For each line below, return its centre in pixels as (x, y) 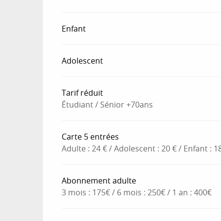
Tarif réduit (83, 92)
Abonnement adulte (99, 180)
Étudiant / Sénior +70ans (108, 104)
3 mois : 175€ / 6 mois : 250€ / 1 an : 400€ (137, 192)
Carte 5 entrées (91, 136)
